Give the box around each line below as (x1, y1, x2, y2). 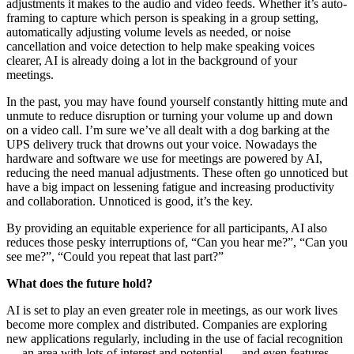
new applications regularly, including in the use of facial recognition (6, 332, 343, 346)
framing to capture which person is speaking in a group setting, (6, 11, 318, 25)
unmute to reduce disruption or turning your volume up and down (6, 109, 333, 123)
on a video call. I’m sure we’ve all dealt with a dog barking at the (6, 123, 330, 137)
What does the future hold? (6, 277, 153, 291)
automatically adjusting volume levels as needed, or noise (6, 25, 291, 40)
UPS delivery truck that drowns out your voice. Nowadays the (6, 137, 317, 152)
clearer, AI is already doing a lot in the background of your (6, 54, 297, 68)
